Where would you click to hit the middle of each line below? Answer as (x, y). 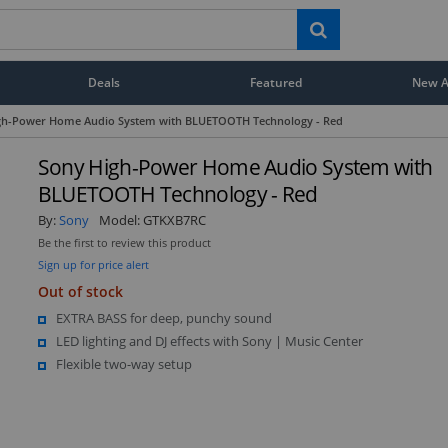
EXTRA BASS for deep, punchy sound (163, 317)
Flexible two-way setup (123, 363)
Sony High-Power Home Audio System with (235, 166)
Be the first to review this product (124, 242)
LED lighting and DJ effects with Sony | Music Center (209, 340)
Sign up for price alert (93, 264)
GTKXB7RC (174, 219)
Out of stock (80, 291)
